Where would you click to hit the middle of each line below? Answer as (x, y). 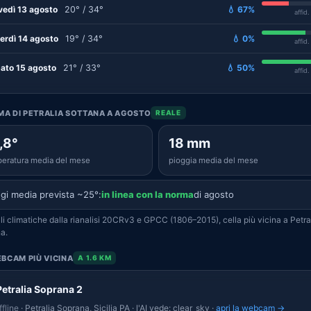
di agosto (214, 194)
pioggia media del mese (213, 160)
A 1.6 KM (95, 258)
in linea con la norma (148, 194)
